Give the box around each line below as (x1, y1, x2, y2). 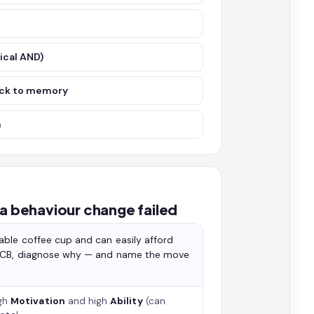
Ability (110, 295, 143, 307)
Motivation (11, 295, 65, 307)
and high (64, 295, 111, 307)
